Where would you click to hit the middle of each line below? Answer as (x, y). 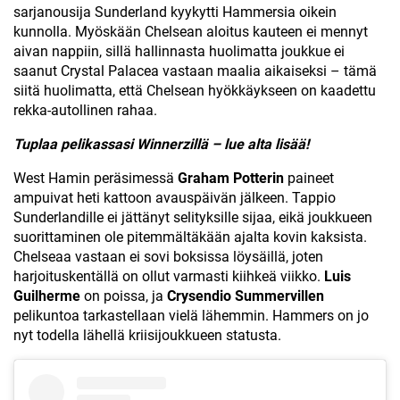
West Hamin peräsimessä (96, 178)
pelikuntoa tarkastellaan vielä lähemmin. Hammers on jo (191, 316)
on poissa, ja (125, 296)
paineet (311, 178)
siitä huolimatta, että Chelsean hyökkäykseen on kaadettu (195, 91)
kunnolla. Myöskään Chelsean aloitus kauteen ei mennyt (191, 32)
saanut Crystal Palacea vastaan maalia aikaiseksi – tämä (195, 71)
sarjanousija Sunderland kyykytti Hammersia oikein (175, 12)
